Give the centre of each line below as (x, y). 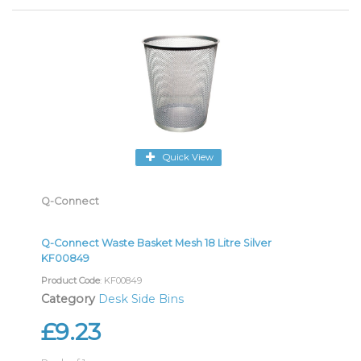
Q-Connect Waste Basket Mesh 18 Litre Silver (156, 243)
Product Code (71, 281)
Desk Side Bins (141, 299)
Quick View (188, 157)
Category (68, 299)
